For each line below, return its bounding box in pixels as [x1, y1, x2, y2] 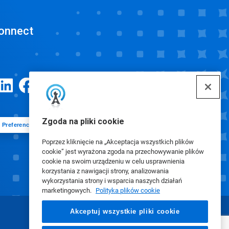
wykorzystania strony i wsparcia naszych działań [42, 177, 182, 185]
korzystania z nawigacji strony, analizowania [42, 167, 169, 175]
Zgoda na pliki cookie [42, 117, 124, 126]
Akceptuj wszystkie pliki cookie [70, 208, 180, 215]
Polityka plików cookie [96, 187, 160, 194]
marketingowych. [42, 187, 93, 194]
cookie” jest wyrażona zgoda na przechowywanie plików [42, 148, 204, 155]
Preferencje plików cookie [2, 121, 76, 128]
